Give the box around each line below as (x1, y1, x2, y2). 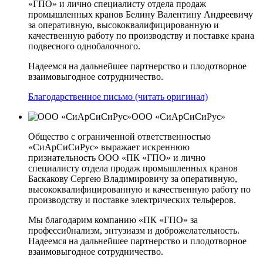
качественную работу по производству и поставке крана (28, 30, 254, 41)
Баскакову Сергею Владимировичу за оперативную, (28, 173, 237, 184)
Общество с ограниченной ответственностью (28, 131, 211, 141)
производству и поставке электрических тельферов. (28, 194, 236, 205)
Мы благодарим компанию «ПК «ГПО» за (28, 214, 198, 225)
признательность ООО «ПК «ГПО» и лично (28, 152, 205, 163)
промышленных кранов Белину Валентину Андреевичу (28, 9, 253, 19)
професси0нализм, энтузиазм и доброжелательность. (28, 225, 240, 235)
